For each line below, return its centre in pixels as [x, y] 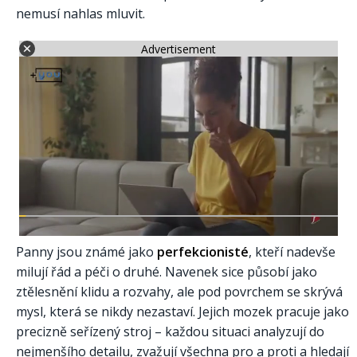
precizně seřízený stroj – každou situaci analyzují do [170, 332]
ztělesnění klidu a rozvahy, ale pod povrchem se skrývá [179, 292]
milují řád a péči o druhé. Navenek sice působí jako [167, 272]
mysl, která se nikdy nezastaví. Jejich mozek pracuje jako [182, 312]
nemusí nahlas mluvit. [80, 14]
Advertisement [178, 49]
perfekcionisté [203, 252]
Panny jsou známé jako [86, 252]
